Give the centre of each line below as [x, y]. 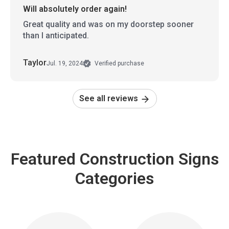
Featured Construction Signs [114, 159]
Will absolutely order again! [75, 9]
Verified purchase [119, 64]
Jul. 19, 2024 [65, 63]
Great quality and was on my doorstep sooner [108, 25]
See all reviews [109, 99]
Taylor [35, 63]
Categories [114, 179]
